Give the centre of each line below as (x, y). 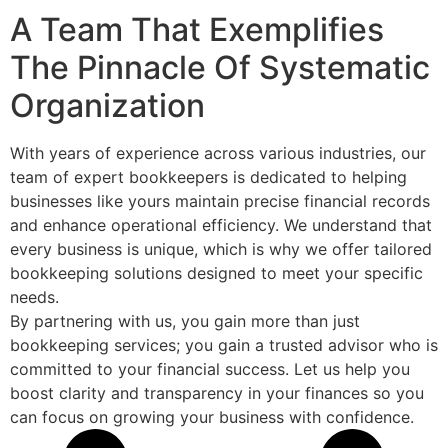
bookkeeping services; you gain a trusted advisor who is (224, 345)
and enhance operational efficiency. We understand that (221, 225)
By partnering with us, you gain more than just (185, 321)
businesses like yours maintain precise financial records (220, 201)
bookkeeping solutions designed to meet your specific (216, 273)
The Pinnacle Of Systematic (220, 68)
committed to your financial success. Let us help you (210, 369)
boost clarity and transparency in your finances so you (217, 393)
